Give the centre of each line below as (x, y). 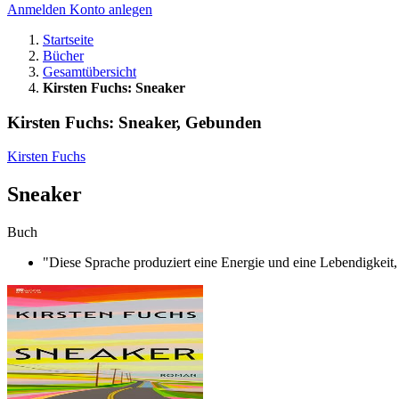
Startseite (68, 40)
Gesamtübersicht (90, 72)
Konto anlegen (111, 9)
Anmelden (38, 9)
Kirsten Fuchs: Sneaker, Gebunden (134, 122)
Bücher (63, 56)
